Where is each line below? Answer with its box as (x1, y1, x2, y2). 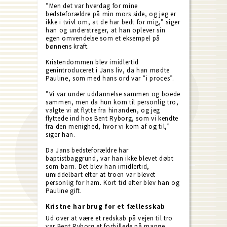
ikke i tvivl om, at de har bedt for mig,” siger (46, 18, 180, 26)
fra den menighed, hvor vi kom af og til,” (46, 122, 170, 131)
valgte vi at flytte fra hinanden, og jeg (46, 106, 160, 115)
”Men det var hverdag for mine (46, 2, 138, 10)
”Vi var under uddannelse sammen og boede (46, 90, 180, 98)
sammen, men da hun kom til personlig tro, (46, 98, 179, 106)
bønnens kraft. (46, 42, 91, 51)
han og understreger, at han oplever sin (46, 26, 166, 34)
